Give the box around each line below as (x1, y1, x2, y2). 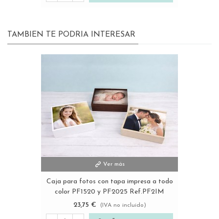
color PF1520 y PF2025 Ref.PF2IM (55, 188, 164, 196)
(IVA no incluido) (100, 202, 146, 209)
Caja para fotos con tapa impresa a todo (46, 178, 173, 186)
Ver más (103, 161, 125, 168)
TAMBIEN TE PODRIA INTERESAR (7, 31, 135, 39)
